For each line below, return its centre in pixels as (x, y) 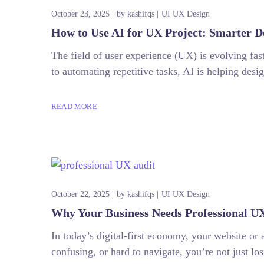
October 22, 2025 (80, 194)
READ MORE (74, 106)
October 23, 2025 (80, 14)
